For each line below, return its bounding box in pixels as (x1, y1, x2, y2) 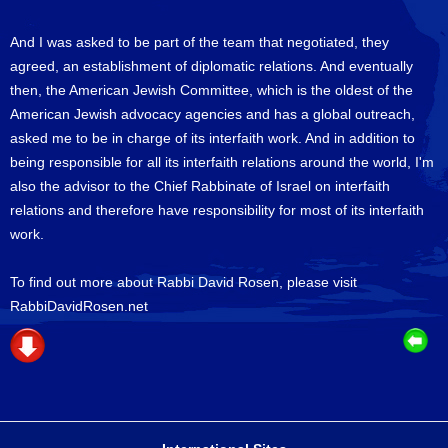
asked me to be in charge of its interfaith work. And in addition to (10, 130, 415, 146)
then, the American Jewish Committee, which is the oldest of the (10, 82, 413, 98)
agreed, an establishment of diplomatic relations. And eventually (10, 58, 413, 74)
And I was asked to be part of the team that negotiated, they (10, 34, 389, 50)
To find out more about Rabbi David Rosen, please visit (10, 274, 357, 290)
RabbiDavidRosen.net (10, 298, 148, 314)
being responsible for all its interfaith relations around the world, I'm (10, 154, 434, 170)
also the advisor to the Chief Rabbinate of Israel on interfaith (10, 178, 390, 194)
